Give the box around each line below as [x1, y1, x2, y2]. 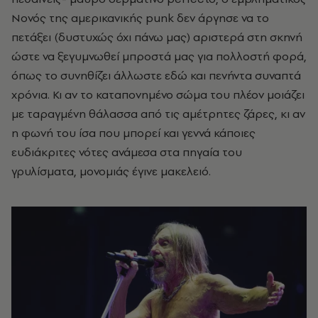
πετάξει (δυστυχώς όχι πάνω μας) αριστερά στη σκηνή [11, 28, 302, 45]
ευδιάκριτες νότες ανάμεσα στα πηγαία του [11, 143, 242, 160]
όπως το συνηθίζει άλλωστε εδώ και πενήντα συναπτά [11, 67, 301, 83]
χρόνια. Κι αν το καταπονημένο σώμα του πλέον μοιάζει [11, 86, 305, 102]
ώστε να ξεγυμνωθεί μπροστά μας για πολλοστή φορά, [11, 48, 307, 64]
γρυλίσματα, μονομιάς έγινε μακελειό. [11, 163, 211, 179]
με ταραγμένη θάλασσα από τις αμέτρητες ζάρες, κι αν [11, 105, 305, 121]
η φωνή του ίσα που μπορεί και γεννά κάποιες [11, 124, 256, 141]
